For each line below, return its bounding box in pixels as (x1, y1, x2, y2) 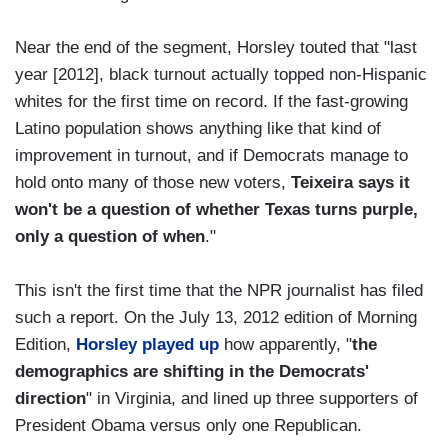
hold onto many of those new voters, (15, 173, 291, 193)
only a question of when (15, 227, 205, 247)
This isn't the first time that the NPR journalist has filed (15, 281, 423, 301)
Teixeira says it (291, 173, 410, 193)
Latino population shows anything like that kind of (15, 119, 381, 139)
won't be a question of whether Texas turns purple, (15, 200, 418, 220)
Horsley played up (76, 335, 219, 355)
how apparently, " (219, 335, 352, 355)
